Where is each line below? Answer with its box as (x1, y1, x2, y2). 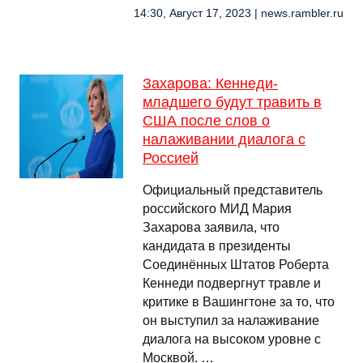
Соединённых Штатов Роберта (143, 258, 329, 271)
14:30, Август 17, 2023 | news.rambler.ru (134, 7, 344, 19)
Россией (143, 150, 199, 166)
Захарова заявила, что (143, 220, 280, 234)
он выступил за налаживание (143, 314, 319, 327)
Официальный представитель (143, 183, 322, 197)
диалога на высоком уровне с (143, 332, 321, 346)
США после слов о (143, 113, 270, 129)
